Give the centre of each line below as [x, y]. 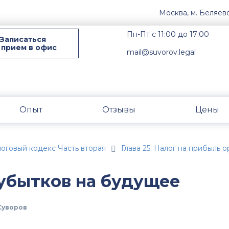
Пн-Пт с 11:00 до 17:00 [168, 34]
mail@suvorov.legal [162, 52]
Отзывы [119, 109]
